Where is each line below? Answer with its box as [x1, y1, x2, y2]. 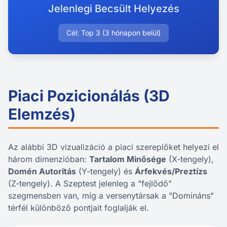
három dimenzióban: [8, 154, 89, 164]
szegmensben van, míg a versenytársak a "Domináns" [8, 191, 214, 201]
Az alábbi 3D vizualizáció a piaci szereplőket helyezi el [8, 142, 219, 152]
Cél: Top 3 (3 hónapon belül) [66, 28, 161, 37]
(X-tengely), [166, 154, 214, 164]
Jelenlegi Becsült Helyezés [48, 3, 179, 15]
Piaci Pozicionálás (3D [8, 87, 170, 105]
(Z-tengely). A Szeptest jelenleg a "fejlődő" [8, 178, 172, 188]
